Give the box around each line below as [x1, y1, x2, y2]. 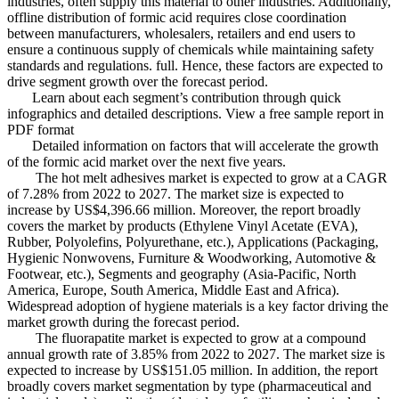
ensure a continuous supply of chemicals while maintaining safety [7, 41, 374, 57]
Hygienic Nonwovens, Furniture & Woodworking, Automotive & [7, 249, 376, 265]
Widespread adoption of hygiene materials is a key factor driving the [7, 297, 388, 313]
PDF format [7, 121, 74, 137]
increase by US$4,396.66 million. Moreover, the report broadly [7, 201, 361, 217]
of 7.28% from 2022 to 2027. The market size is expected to [7, 185, 344, 201]
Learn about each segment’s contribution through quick [7, 89, 341, 105]
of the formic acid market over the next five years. [7, 153, 286, 169]
